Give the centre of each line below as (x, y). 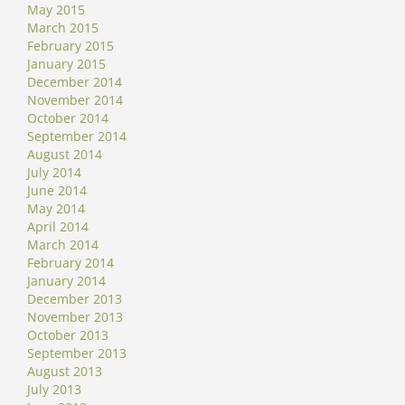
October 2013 (68, 334)
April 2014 (58, 226)
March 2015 (63, 27)
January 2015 (66, 63)
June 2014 (57, 190)
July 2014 (54, 172)
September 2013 (77, 353)
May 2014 (56, 208)
